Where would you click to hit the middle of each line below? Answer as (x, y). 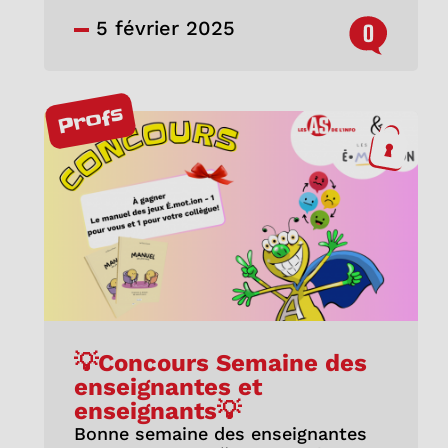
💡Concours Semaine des (220, 363)
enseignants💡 (157, 411)
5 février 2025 (161, 27)
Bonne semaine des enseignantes (220, 434)
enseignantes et (167, 387)
